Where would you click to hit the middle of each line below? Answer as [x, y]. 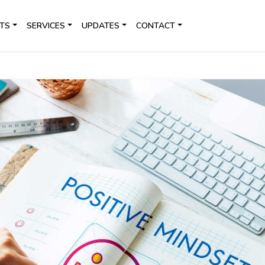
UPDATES [101, 25]
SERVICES [46, 25]
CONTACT [156, 25]
